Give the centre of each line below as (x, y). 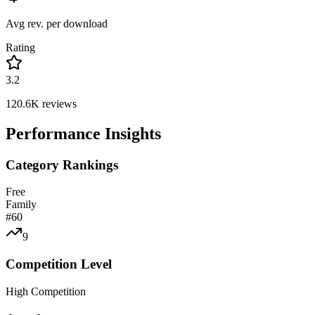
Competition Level (59, 264)
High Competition (46, 291)
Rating (20, 47)
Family (21, 205)
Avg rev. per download (57, 23)
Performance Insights (83, 133)
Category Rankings (62, 165)
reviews (58, 103)
